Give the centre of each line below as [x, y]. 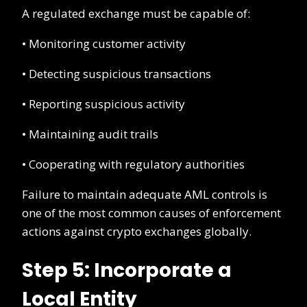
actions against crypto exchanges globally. [137, 231]
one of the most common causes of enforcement [151, 212]
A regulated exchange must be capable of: [136, 13]
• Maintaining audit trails [90, 134]
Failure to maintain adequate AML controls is [145, 194]
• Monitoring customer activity [104, 43]
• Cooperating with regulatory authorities [133, 164]
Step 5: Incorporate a [127, 270]
